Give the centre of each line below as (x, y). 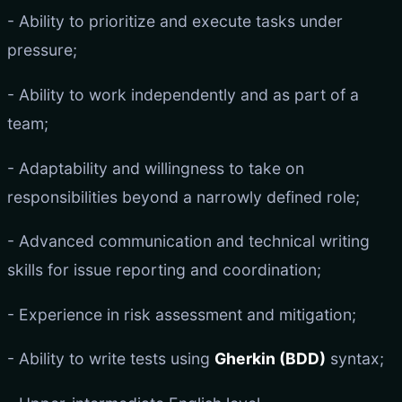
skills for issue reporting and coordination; (164, 270)
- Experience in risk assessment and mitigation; (182, 314)
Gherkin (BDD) (270, 359)
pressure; (42, 50)
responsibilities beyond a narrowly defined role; (184, 197)
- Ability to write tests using (111, 359)
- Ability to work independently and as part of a (183, 94)
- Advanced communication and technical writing (188, 241)
